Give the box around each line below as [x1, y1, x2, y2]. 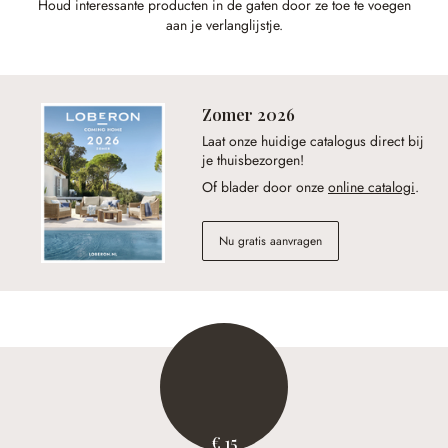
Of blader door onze [202, 177, 328, 198]
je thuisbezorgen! [202, 150, 304, 171]
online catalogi [328, 177, 415, 198]
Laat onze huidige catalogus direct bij [202, 131, 424, 152]
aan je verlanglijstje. [165, 15, 283, 35]
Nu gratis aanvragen [219, 232, 322, 251]
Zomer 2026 [202, 104, 295, 126]
